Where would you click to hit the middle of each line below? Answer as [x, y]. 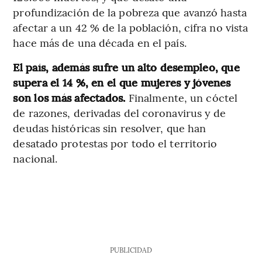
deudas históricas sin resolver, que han [110, 128]
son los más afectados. [71, 98]
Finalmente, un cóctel [183, 98]
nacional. [35, 158]
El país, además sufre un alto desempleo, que [126, 67]
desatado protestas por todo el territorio [115, 143]
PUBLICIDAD [131, 250]
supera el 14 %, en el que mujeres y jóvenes [122, 82]
